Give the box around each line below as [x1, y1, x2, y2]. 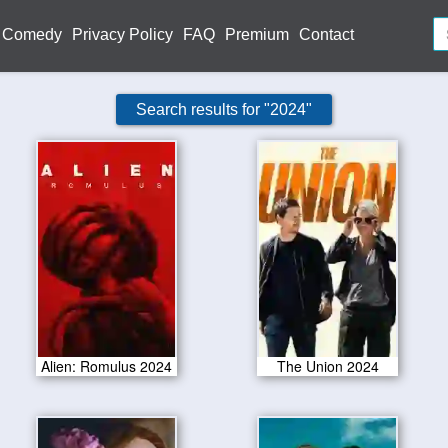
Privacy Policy [72, 26, 173, 43]
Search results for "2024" [136, 101, 312, 118]
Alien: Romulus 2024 [41, 356, 173, 376]
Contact [299, 26, 354, 43]
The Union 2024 [276, 356, 379, 376]
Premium [225, 26, 289, 43]
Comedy [2, 26, 62, 43]
